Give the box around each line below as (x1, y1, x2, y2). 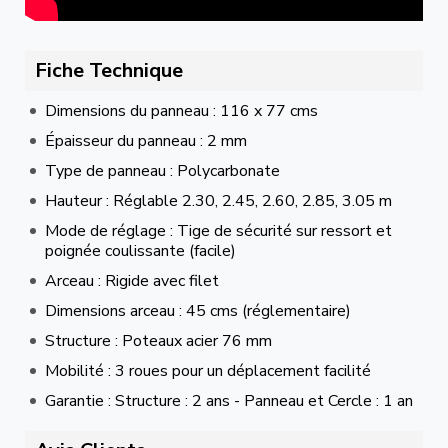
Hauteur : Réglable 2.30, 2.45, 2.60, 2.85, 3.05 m (45, 189, 392, 212)
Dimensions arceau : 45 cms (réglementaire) (45, 299, 351, 322)
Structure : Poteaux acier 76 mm (45, 329, 272, 352)
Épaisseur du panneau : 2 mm (45, 129, 247, 152)
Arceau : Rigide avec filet (45, 269, 219, 292)
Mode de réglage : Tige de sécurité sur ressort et (45, 219, 392, 242)
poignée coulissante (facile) (45, 239, 236, 262)
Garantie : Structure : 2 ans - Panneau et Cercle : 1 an (45, 389, 413, 412)
